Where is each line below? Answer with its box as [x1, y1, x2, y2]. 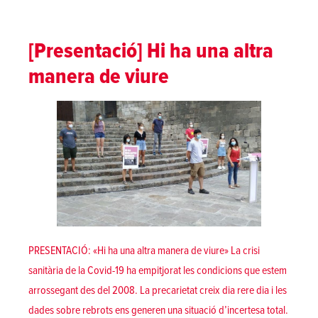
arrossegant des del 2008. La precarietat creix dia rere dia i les [28, 283, 287, 297]
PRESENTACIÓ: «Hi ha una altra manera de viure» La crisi [28, 243, 260, 258]
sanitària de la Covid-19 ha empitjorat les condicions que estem [28, 263, 287, 278]
